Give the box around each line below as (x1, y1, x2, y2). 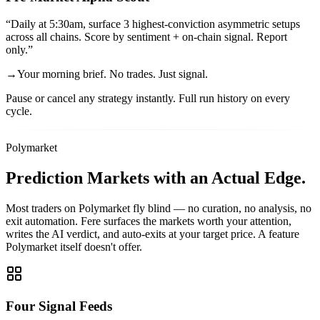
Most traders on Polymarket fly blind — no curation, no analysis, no (6, 202, 311, 215)
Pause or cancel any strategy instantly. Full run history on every (6, 92, 290, 105)
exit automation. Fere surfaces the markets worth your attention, (6, 215, 291, 228)
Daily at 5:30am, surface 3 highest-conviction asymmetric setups (11, 18, 300, 31)
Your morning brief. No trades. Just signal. (17, 68, 208, 81)
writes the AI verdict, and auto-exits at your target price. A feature (6, 228, 299, 241)
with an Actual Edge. (154, 169, 306, 188)
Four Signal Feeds (6, 298, 112, 314)
